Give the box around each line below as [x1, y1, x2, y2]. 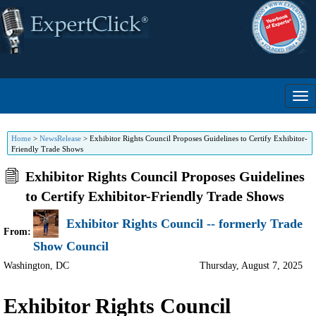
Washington [4, 260, 50, 271]
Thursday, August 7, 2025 [200, 260, 303, 271]
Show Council [33, 239, 109, 253]
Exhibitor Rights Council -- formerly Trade [66, 216, 303, 231]
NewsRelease [39, 134, 81, 142]
